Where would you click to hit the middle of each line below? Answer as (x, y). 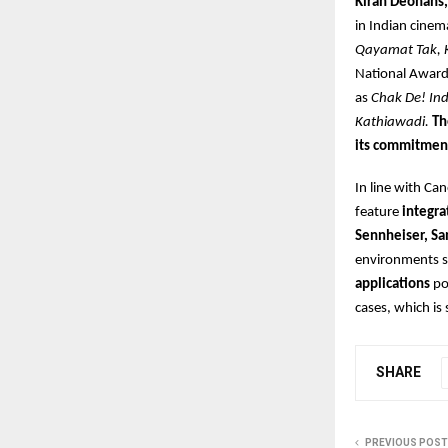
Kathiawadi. (392, 122)
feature (378, 212)
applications (392, 284)
